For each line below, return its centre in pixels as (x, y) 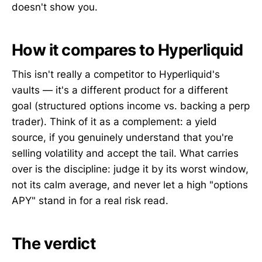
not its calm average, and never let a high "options (130, 185)
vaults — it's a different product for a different (120, 90)
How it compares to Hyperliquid (127, 50)
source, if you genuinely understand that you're (123, 138)
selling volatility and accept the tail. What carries (125, 154)
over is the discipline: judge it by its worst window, (130, 169)
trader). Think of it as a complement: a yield (114, 122)
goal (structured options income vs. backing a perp (131, 106)
